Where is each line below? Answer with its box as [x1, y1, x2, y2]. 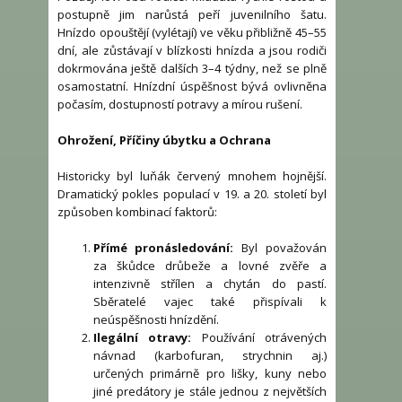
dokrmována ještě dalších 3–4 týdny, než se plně [57, 60, 327, 77]
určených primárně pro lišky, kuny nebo [92, 365, 327, 382]
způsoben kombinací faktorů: [57, 204, 217, 221]
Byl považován [233, 240, 328, 257]
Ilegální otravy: [92, 329, 191, 346]
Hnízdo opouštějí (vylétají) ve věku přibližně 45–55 [57, 24, 327, 41]
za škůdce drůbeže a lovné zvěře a [92, 258, 327, 275]
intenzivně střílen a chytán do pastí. [92, 275, 327, 293]
